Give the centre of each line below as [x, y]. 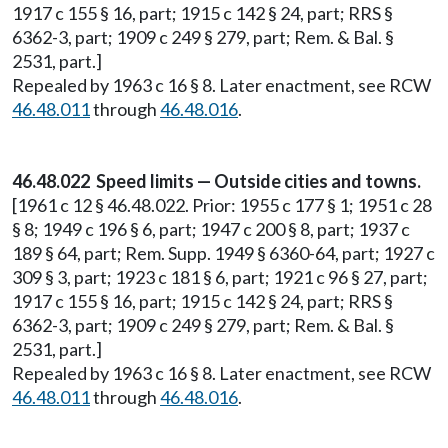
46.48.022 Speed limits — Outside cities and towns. [216, 181]
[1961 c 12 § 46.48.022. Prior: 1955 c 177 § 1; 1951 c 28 [222, 205]
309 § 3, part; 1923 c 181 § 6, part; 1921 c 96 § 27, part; [220, 277]
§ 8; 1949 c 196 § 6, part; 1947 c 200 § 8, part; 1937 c [211, 229]
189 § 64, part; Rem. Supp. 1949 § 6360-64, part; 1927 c [223, 253]
